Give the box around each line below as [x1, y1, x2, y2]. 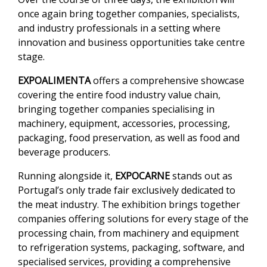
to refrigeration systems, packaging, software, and [18, 241, 244, 254]
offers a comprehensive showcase [93, 74, 244, 88]
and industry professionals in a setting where [18, 21, 221, 35]
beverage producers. [18, 145, 110, 159]
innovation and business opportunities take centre [18, 36, 245, 49]
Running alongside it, [18, 169, 115, 183]
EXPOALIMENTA [18, 74, 93, 88]
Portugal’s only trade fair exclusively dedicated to [18, 184, 235, 197]
